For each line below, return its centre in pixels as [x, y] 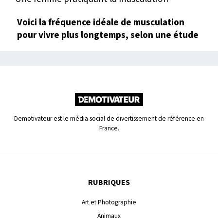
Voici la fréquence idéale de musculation [101, 22]
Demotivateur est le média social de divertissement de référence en [109, 118]
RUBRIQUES [109, 182]
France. [109, 128]
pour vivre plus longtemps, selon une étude [108, 35]
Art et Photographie [109, 202]
